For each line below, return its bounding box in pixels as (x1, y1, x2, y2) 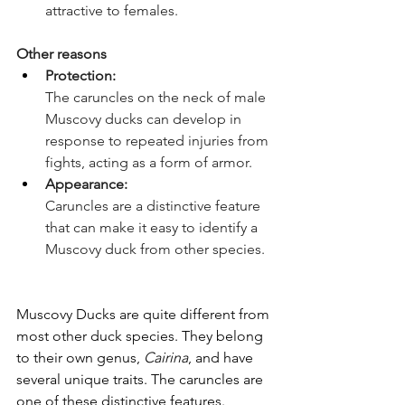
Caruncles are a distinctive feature (45, 197, 264, 215)
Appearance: (45, 175, 131, 193)
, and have (188, 349, 257, 367)
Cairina (144, 349, 188, 367)
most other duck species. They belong (16, 327, 267, 345)
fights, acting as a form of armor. (45, 154, 256, 172)
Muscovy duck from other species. (45, 240, 268, 259)
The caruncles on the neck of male (45, 89, 269, 107)
